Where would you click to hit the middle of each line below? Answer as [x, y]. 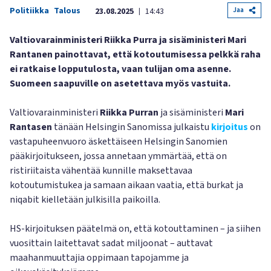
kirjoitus [230, 127]
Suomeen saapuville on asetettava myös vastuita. [120, 83]
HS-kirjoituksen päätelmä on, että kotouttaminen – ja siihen [135, 229]
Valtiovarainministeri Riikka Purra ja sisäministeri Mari [128, 40]
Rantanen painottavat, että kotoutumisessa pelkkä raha [135, 54]
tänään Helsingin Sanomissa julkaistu [132, 127]
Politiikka [29, 11]
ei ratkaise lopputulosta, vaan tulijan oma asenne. [120, 69]
